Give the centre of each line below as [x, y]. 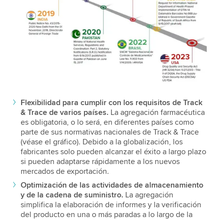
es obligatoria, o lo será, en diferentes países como [107, 123]
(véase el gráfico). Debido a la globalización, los [101, 142]
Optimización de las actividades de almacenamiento [112, 185]
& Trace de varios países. [64, 113]
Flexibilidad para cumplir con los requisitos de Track [111, 103]
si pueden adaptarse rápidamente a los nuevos [100, 162]
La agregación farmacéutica [156, 113]
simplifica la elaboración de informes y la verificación [111, 205]
